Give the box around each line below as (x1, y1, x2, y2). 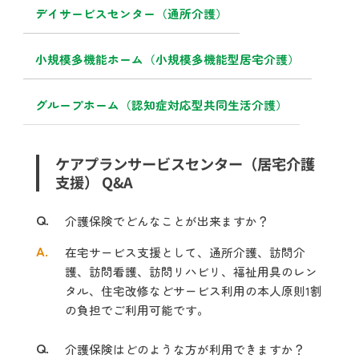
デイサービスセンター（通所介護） (35, 5, 228, 22)
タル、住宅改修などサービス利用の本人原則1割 (64, 282, 322, 299)
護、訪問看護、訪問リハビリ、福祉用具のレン (64, 263, 317, 280)
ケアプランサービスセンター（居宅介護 (54, 153, 315, 174)
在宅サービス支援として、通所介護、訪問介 (64, 244, 305, 260)
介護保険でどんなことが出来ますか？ (64, 212, 269, 229)
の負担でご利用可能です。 (64, 301, 209, 318)
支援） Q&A (54, 171, 133, 192)
